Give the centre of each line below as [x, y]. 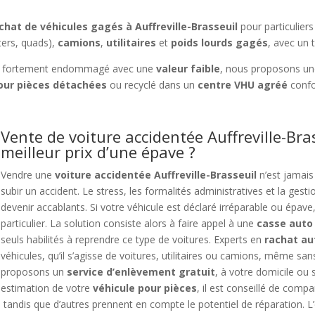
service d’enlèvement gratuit [141, 272]
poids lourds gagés [220, 43]
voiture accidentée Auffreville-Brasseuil [156, 175]
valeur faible [188, 69]
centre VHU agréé [243, 85]
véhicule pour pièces [145, 288]
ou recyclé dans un [153, 85]
